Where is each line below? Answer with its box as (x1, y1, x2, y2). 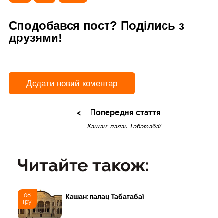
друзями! (9, 31, 62, 45)
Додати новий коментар (26, 78, 117, 88)
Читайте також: (18, 155, 149, 176)
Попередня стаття (90, 108, 161, 117)
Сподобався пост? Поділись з (9, 19, 184, 33)
